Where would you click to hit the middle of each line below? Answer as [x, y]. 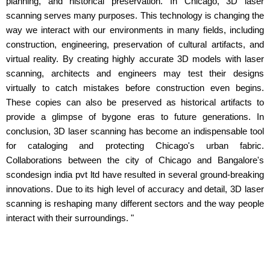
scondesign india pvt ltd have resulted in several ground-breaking [135, 174]
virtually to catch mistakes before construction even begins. [135, 88]
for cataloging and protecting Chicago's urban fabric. [135, 146]
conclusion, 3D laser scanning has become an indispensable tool [135, 131]
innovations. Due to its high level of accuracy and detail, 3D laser [135, 189]
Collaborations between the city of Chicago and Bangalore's [135, 160]
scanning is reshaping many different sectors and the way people [135, 203]
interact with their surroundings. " [70, 218]
